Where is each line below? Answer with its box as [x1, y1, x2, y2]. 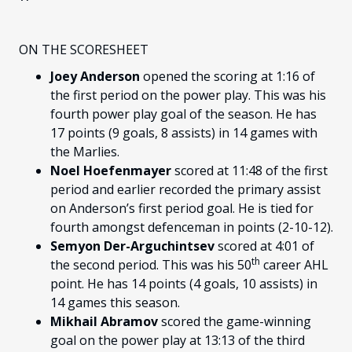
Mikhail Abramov [50, 313, 158, 331]
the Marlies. [50, 143, 119, 161]
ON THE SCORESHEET [19, 41, 148, 59]
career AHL [260, 256, 328, 274]
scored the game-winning [158, 313, 311, 331]
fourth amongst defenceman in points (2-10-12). [50, 218, 333, 236]
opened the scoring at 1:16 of [140, 68, 315, 86]
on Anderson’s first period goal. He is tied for [50, 200, 313, 218]
